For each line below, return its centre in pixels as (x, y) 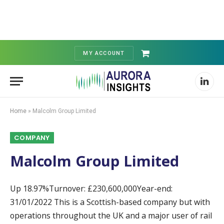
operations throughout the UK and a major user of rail (111, 215)
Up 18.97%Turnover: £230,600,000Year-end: (91, 188)
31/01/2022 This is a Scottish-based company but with (110, 202)
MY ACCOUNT (104, 53)
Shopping (161, 59)
